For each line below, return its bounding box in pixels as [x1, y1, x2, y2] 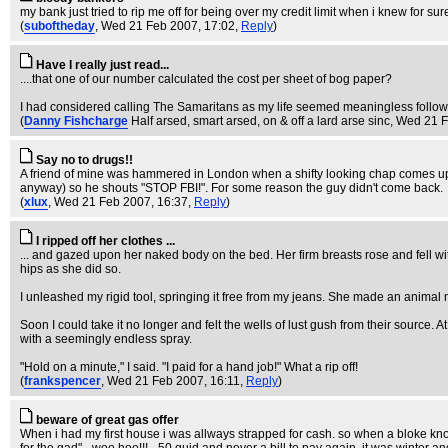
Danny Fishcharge [24, 114, 128, 128]
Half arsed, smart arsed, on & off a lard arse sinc [131, 114, 390, 128]
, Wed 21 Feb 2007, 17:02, [95, 19, 241, 33]
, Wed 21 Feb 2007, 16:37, [48, 195, 194, 209]
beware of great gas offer [36, 413, 179, 427]
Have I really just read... [36, 58, 169, 72]
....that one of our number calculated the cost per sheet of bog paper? [20, 72, 392, 86]
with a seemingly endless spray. [20, 332, 192, 346]
